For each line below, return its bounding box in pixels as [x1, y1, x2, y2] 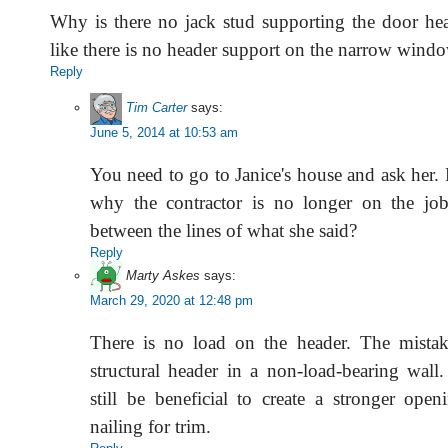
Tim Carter [126, 100, 187, 116]
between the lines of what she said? [90, 219, 357, 241]
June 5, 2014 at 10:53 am [90, 124, 238, 140]
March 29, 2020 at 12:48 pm [90, 292, 253, 308]
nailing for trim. [90, 415, 211, 437]
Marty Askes [126, 268, 200, 284]
